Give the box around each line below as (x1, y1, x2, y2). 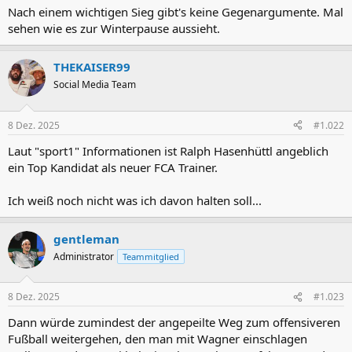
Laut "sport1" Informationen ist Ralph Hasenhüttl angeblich (8, 142, 328, 159)
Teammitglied (123, 250, 179, 262)
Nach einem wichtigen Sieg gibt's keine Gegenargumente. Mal (8, 4, 343, 20)
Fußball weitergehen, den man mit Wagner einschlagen (8, 331, 307, 346)
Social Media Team (53, 78, 136, 91)
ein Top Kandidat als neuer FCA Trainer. (8, 159, 218, 175)
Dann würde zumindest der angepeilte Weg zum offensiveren (8, 314, 340, 330)
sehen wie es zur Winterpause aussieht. (8, 20, 220, 36)
